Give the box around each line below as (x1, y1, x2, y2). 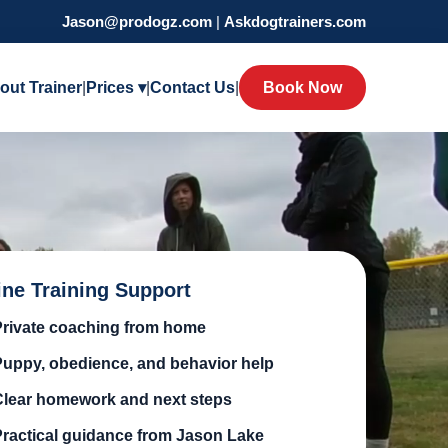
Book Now (263, 79, 342, 97)
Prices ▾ (86, 78, 146, 96)
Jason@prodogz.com (62, 13, 212, 30)
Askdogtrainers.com (224, 13, 366, 30)
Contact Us (150, 78, 235, 96)
